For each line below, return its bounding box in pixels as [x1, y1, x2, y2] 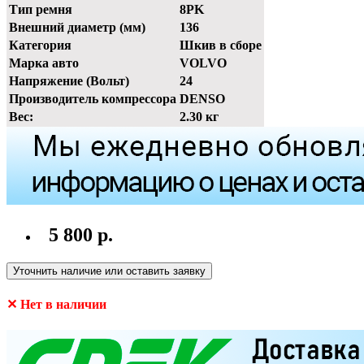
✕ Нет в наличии [6, 297, 106, 312]
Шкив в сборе [180, 38, 262, 53]
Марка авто [9, 56, 79, 71]
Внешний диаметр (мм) [9, 20, 145, 35]
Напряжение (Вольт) [9, 74, 129, 89]
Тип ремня [9, 2, 72, 17]
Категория [9, 38, 71, 53]
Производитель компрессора [9, 92, 176, 106]
